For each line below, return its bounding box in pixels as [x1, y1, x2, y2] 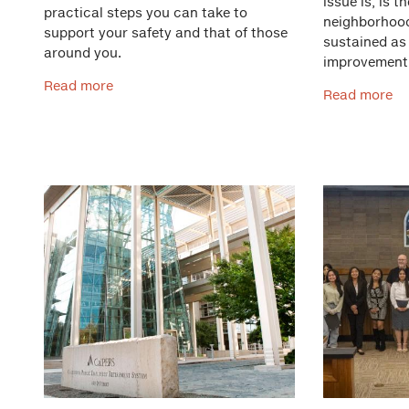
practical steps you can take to [44, 5, 247, 20]
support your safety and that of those [44, 25, 288, 40]
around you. [44, 45, 125, 60]
